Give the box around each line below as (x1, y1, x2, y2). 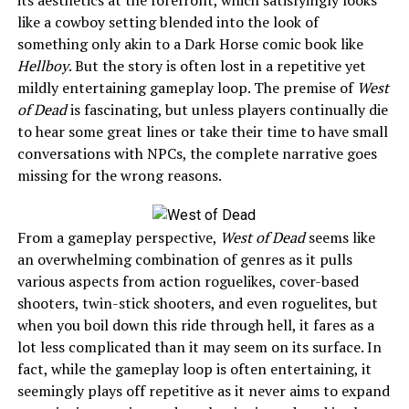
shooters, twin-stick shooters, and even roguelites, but (16, 292, 378, 313)
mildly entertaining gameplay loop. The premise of (16, 77, 357, 98)
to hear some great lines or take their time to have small (16, 121, 388, 142)
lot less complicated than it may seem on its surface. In (16, 336, 382, 357)
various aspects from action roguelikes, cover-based (16, 270, 359, 291)
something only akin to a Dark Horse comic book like (16, 33, 363, 54)
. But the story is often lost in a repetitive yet (68, 55, 366, 76)
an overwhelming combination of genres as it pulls (16, 248, 352, 269)
